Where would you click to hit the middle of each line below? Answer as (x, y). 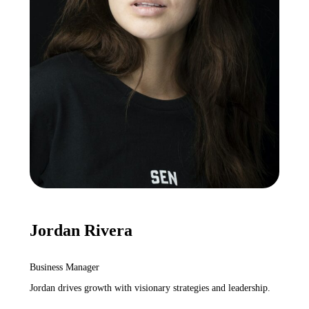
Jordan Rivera (81, 231)
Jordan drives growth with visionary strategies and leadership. (150, 288)
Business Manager (64, 268)
